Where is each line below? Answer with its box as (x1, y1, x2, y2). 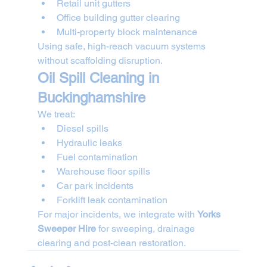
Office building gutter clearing (56, 11, 180, 23)
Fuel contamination (56, 151, 138, 163)
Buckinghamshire (37, 89, 145, 105)
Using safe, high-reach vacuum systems (37, 40, 208, 52)
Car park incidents (56, 179, 133, 191)
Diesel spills (56, 122, 108, 134)
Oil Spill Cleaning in (37, 69, 163, 86)
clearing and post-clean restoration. (37, 237, 186, 249)
